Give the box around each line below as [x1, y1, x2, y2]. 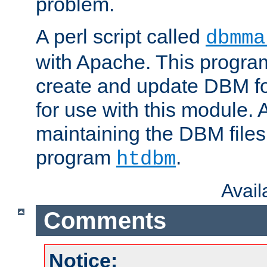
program [36, 146, 116, 169]
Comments [43, 207, 166, 234]
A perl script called [36, 25, 206, 48]
